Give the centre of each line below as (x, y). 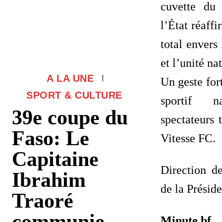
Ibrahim (49, 180)
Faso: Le (51, 138)
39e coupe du (70, 117)
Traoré (43, 200)
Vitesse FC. (188, 139)
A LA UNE (70, 78)
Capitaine (55, 159)
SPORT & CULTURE (74, 95)
